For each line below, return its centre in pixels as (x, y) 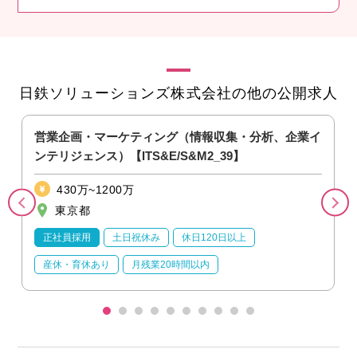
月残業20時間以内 (171, 264)
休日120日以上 (214, 237)
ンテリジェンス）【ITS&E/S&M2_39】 (140, 155)
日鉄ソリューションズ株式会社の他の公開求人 (178, 93)
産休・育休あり (77, 264)
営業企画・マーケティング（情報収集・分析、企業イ (178, 136)
